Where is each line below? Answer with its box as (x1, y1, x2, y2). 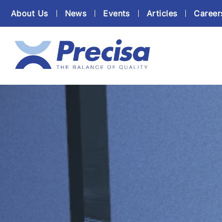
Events (103, 8, 130, 18)
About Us (11, 8, 48, 18)
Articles (146, 8, 177, 18)
